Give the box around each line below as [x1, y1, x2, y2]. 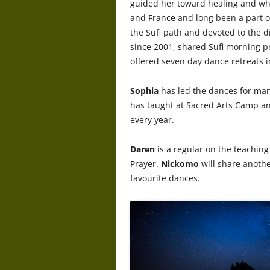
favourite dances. [130, 172, 200, 184]
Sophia [130, 84, 159, 96]
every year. [130, 113, 174, 125]
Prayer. [130, 157, 161, 169]
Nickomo [161, 157, 199, 169]
